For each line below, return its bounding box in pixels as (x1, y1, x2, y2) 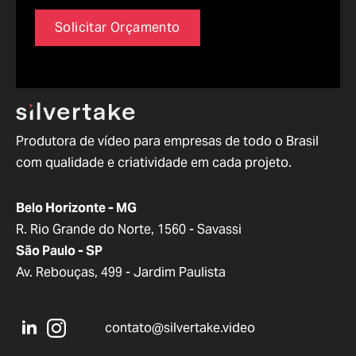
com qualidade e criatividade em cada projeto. (16, 153, 292, 171)
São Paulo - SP (16, 242, 103, 259)
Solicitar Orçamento (55, 18, 180, 36)
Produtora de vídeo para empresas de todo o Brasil (16, 132, 319, 149)
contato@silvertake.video (105, 319, 256, 337)
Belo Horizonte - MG (16, 199, 137, 216)
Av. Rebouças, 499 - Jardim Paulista (16, 263, 226, 281)
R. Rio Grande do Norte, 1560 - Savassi (16, 220, 242, 238)
